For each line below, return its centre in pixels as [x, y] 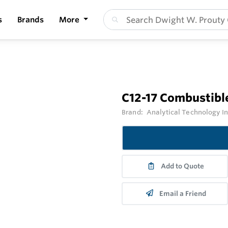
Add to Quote [183, 166]
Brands [31, 19]
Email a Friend [182, 193]
